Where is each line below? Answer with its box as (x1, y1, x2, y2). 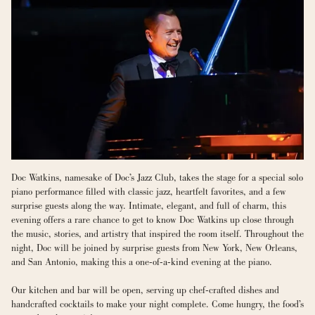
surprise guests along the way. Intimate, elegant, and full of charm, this (11, 200, 286, 212)
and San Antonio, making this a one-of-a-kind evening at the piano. (11, 256, 272, 269)
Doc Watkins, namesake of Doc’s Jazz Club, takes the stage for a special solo (11, 172, 303, 184)
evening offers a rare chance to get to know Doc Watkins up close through (11, 214, 294, 226)
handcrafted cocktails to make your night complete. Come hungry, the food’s (11, 298, 304, 311)
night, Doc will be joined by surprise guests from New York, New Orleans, (11, 242, 297, 255)
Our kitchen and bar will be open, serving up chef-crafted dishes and (11, 284, 279, 297)
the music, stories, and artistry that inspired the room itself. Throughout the (11, 228, 304, 240)
